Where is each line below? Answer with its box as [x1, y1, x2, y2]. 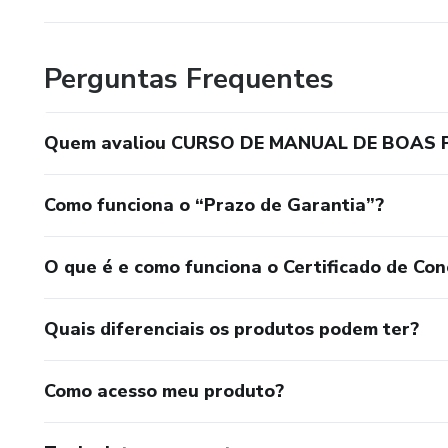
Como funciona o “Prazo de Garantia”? [44, 192, 384, 217]
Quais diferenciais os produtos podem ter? [44, 316, 419, 341]
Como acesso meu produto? [44, 378, 284, 403]
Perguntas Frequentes [44, 59, 334, 98]
